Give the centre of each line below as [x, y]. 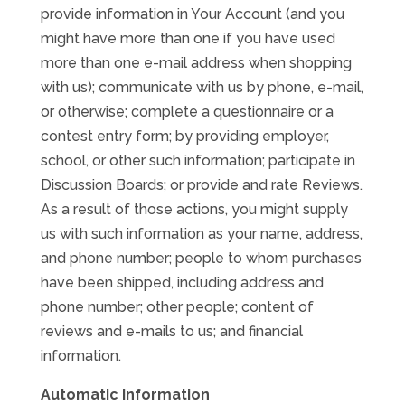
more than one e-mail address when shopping [196, 63]
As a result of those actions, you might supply [194, 209]
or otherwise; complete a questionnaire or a [187, 112]
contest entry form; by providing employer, [184, 136]
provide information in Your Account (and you [192, 14]
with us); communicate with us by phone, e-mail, [202, 87]
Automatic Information [125, 395]
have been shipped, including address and [182, 283]
